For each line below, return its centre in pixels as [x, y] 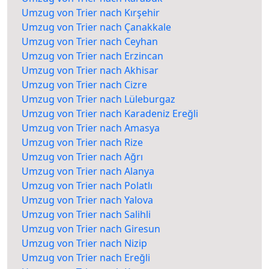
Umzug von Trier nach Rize [82, 143]
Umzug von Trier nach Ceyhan [90, 42]
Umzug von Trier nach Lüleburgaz [98, 99]
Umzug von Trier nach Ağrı [82, 157]
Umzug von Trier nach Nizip [84, 243]
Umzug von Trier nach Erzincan [92, 56]
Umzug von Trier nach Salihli [86, 215]
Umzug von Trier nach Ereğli [86, 258]
